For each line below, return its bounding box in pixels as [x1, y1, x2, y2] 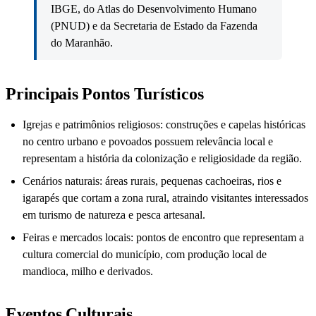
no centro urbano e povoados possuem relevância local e [23, 135, 273, 148]
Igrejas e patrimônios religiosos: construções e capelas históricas [23, 119, 305, 131]
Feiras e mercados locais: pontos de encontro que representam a [23, 231, 304, 244]
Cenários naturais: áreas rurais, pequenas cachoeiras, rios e [23, 175, 281, 188]
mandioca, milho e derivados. [23, 265, 153, 278]
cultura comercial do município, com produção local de [23, 248, 267, 261]
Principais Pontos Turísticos [6, 85, 204, 104]
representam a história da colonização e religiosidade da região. [23, 152, 302, 165]
